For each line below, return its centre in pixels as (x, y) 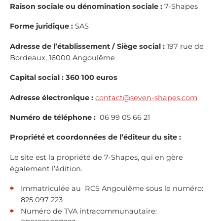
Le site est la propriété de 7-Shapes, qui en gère (96, 157)
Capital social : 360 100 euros (64, 78)
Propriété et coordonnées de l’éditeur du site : (95, 137)
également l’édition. (46, 168)
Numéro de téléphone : (54, 117)
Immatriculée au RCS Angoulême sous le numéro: (112, 189)
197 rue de (185, 46)
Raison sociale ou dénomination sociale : (87, 6)
